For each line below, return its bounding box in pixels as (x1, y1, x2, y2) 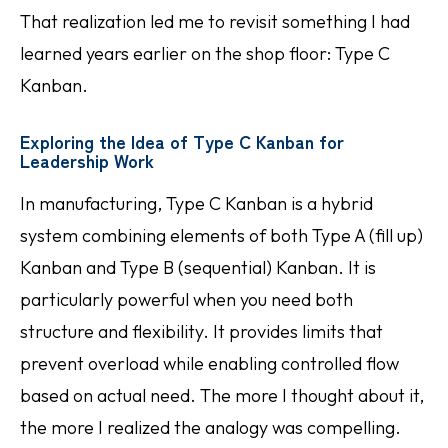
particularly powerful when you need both (20, 288, 353, 311)
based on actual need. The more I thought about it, (20, 384, 424, 407)
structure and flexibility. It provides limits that (20, 320, 383, 343)
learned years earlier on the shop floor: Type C (20, 42, 390, 65)
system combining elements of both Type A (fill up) (20, 224, 423, 247)
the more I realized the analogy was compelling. (20, 416, 401, 439)
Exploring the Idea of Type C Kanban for (20, 128, 344, 154)
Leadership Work (20, 147, 154, 173)
